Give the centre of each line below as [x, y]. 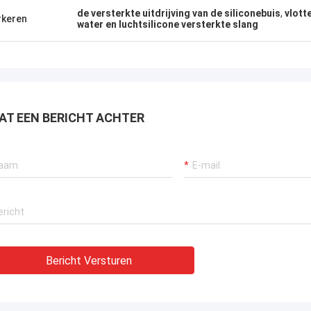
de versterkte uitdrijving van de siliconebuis [179, 13]
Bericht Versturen [89, 261]
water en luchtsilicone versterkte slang [168, 24]
